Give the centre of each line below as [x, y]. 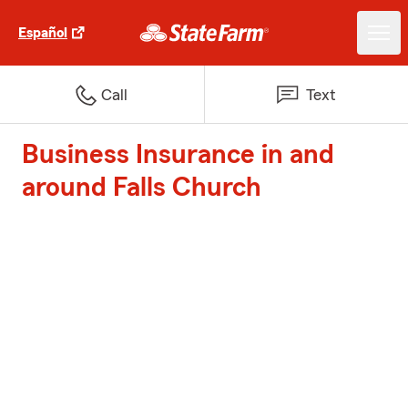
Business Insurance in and [178, 155]
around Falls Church [142, 188]
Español [43, 33]
